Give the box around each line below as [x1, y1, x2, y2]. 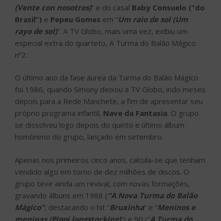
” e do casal [91, 2, 132, 12]
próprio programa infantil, [15, 108, 103, 118]
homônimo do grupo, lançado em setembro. [15, 132, 163, 142]
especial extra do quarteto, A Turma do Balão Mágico [15, 37, 196, 48]
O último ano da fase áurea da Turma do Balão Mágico [15, 73, 198, 83]
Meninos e [157, 202, 195, 212]
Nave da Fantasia [103, 108, 167, 118]
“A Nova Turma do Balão [108, 190, 197, 200]
